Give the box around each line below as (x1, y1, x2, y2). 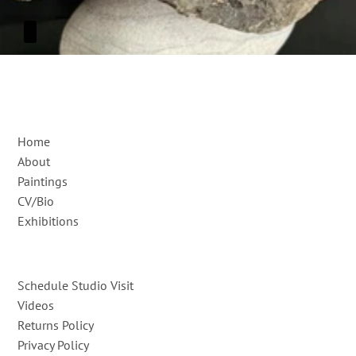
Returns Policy (17, 317, 95, 334)
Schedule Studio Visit (17, 277, 134, 294)
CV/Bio (17, 193, 55, 210)
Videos (17, 297, 55, 314)
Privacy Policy (17, 337, 90, 354)
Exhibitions (17, 213, 79, 230)
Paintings (17, 173, 68, 190)
